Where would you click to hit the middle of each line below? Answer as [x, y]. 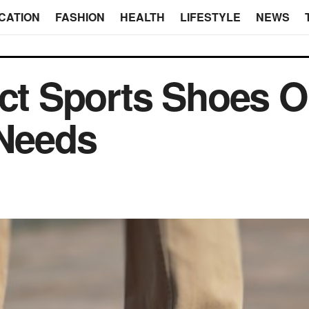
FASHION [80, 17]
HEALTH [142, 17]
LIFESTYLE [210, 17]
